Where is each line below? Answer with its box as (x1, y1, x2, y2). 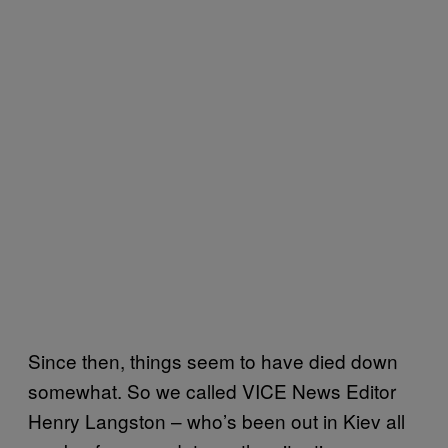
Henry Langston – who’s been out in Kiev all (28, 406, 405, 434)
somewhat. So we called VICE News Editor (28, 376, 396, 404)
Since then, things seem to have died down (28, 346, 398, 374)
